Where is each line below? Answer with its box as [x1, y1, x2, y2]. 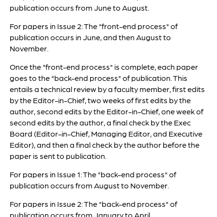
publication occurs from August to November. [10, 181, 169, 190]
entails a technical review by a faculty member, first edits [10, 84, 205, 93]
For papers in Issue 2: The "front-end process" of [10, 21, 178, 31]
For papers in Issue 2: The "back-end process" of [10, 199, 177, 208]
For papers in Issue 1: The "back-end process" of [10, 170, 176, 179]
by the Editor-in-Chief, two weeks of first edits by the [10, 95, 191, 105]
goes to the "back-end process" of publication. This [10, 73, 187, 82]
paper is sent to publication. [10, 151, 107, 160]
